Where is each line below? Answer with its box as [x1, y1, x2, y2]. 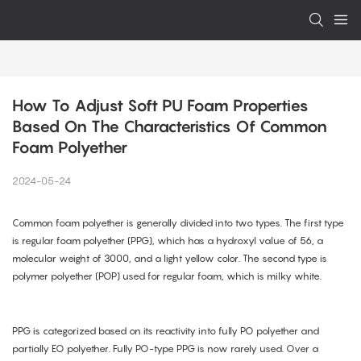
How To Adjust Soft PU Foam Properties [12, 96, 309, 116]
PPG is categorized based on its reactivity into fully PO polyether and [12, 325, 319, 338]
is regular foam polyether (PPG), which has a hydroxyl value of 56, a [12, 234, 323, 247]
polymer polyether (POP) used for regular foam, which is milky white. [12, 270, 322, 283]
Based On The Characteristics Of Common [12, 117, 327, 137]
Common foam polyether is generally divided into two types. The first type [12, 217, 344, 230]
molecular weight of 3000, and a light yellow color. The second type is [12, 252, 327, 265]
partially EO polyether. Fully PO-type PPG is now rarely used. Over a [12, 342, 318, 355]
